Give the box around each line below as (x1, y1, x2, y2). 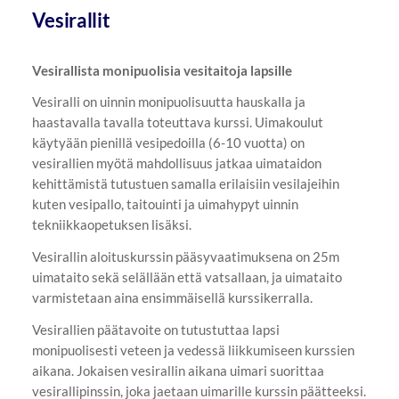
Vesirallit (31, 8, 110, 33)
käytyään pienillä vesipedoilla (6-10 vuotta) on (31, 134, 305, 151)
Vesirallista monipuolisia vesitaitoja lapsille (31, 61, 295, 78)
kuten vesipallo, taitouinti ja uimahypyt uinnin (31, 196, 298, 213)
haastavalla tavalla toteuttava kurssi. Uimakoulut (31, 114, 323, 131)
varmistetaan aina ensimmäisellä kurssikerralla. (31, 289, 315, 306)
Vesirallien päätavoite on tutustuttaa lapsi (31, 321, 280, 338)
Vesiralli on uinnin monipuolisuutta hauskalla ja (31, 94, 305, 110)
